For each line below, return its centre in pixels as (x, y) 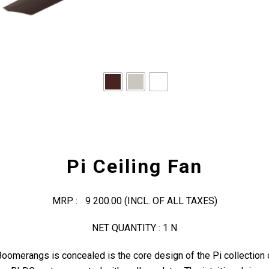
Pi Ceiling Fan (134, 166)
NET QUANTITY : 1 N (134, 228)
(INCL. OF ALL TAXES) (169, 201)
